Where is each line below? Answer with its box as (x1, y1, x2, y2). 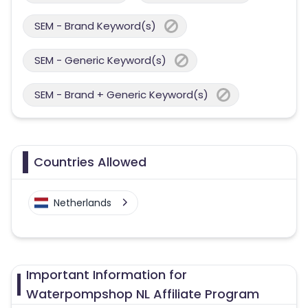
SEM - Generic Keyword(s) (34, 53, 166, 67)
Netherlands (54, 196, 111, 210)
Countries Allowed (34, 153, 146, 170)
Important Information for (26, 266, 188, 283)
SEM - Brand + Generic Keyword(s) (34, 87, 208, 102)
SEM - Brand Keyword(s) (34, 19, 156, 33)
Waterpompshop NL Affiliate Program (26, 285, 260, 302)
